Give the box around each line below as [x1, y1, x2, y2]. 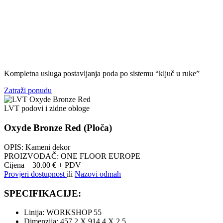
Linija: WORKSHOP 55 [24, 208, 102, 217]
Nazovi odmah [75, 169, 121, 178]
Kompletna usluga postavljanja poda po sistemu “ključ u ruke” [4, 69, 200, 78]
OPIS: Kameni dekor [4, 142, 70, 151]
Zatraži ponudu [4, 86, 52, 95]
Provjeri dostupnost [4, 169, 67, 178]
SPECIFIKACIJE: [4, 188, 81, 199]
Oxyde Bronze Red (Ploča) [4, 122, 112, 133]
